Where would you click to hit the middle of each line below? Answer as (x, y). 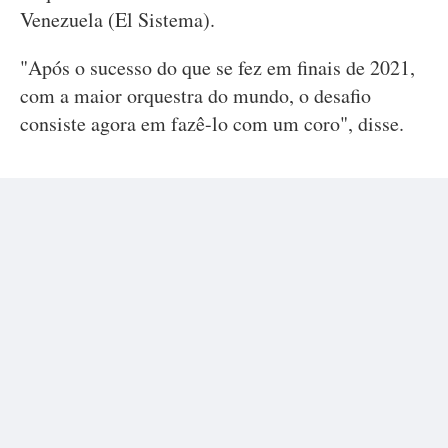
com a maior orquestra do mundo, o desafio (195, 95)
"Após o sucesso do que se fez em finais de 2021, (217, 67)
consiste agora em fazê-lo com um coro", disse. (212, 123)
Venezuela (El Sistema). (117, 19)
